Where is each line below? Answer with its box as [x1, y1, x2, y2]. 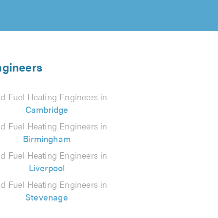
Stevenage [25, 191, 68, 203]
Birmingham [22, 132, 71, 145]
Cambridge [25, 103, 69, 115]
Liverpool [28, 162, 65, 174]
